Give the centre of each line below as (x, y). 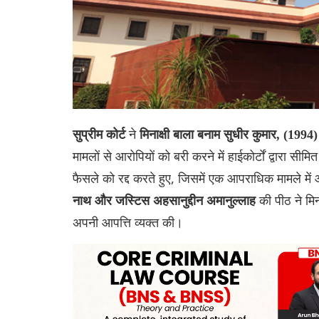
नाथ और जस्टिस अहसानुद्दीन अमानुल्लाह (166, 200)
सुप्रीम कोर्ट (101, 134)
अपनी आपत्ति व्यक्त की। (128, 222)
